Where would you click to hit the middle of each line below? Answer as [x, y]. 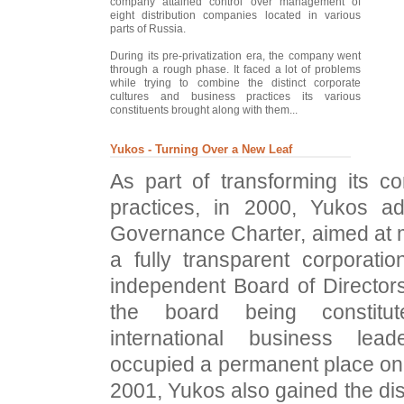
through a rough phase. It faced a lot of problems [235, 69]
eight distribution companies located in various [235, 15]
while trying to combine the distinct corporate [235, 83]
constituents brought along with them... [204, 110]
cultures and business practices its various [235, 96]
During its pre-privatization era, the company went [235, 55]
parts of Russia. [148, 28]
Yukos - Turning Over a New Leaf [201, 149]
